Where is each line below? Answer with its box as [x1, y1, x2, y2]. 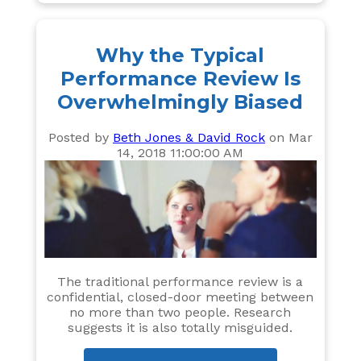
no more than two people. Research [69, 305, 292, 321]
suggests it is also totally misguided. [68, 320, 293, 336]
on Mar [264, 129, 313, 145]
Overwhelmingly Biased [57, 89, 304, 114]
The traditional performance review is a [57, 274, 304, 290]
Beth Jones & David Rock [112, 129, 265, 145]
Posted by [48, 129, 113, 145]
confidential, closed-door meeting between [47, 289, 314, 305]
